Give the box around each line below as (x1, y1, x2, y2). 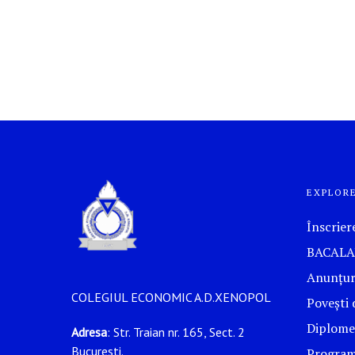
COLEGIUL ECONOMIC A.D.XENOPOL (71, 289, 271, 306)
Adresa (71, 324, 107, 341)
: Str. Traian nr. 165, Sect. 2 (107, 324, 245, 341)
